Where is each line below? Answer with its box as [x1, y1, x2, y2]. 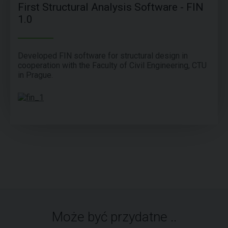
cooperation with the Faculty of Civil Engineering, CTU [18, 61, 207, 71]
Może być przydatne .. [51, 209, 177, 225]
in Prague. [18, 70, 53, 80]
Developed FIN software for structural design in [18, 51, 188, 61]
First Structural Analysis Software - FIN [18, 1, 204, 14]
